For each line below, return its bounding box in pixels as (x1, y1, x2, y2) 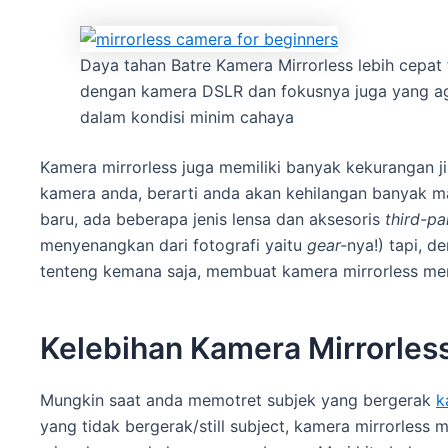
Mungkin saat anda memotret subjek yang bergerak (40, 389, 436, 410)
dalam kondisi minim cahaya (80, 106, 294, 127)
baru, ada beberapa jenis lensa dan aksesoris (40, 208, 385, 229)
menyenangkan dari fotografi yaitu (40, 234, 307, 255)
